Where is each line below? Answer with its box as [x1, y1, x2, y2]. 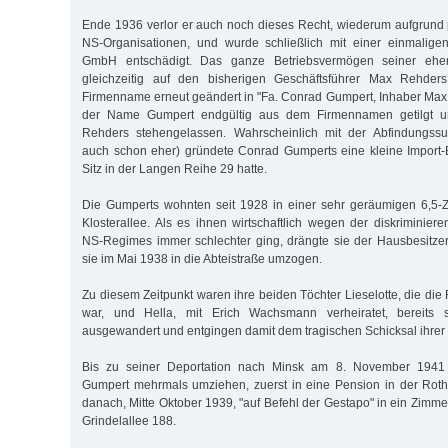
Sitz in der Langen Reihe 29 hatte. [82, 161, 267, 176]
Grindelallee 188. [82, 413, 176, 428]
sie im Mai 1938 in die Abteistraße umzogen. [82, 251, 322, 266]
